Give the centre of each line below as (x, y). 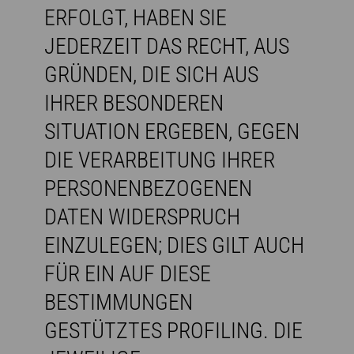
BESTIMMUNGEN (119, 302)
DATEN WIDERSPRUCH (142, 217)
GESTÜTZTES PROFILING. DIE (173, 330)
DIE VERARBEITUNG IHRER (160, 160)
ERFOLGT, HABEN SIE (136, 17)
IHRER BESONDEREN (134, 103)
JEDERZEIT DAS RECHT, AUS (167, 46)
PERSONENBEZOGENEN (148, 188)
